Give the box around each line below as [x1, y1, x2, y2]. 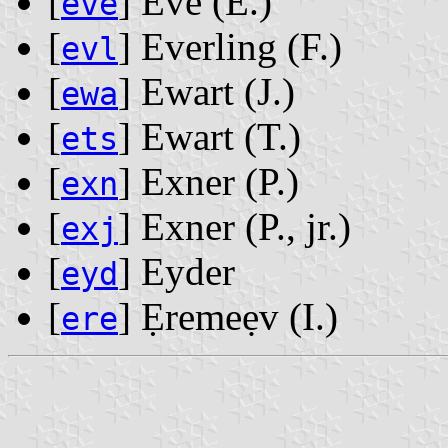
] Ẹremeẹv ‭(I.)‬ [118, 295, 338, 339]
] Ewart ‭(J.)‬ [118, 70, 295, 114]
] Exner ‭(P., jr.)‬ [118, 205, 351, 249]
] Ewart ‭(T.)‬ [118, 115, 301, 159]
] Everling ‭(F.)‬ [118, 25, 342, 69]
